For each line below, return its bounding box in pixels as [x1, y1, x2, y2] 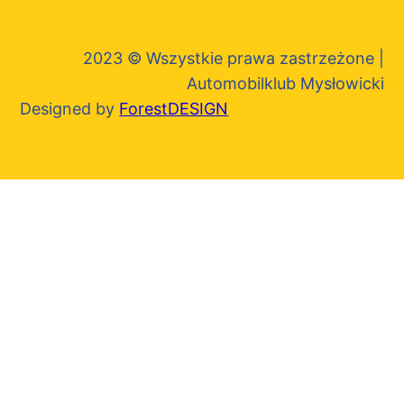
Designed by [20, 99, 120, 119]
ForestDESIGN [119, 99, 229, 119]
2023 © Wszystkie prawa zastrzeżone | [82, 49, 384, 69]
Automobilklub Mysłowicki [186, 74, 384, 94]
